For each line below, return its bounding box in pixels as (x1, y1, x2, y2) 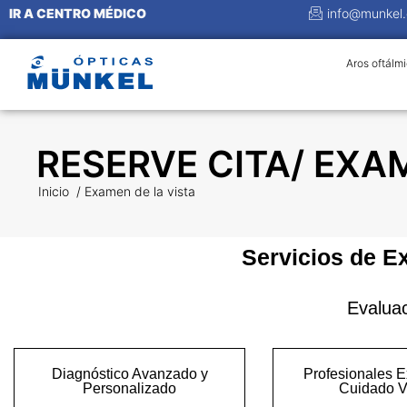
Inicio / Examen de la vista (38, 184, 195, 200)
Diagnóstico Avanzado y (51, 366, 208, 382)
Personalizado (83, 381, 176, 397)
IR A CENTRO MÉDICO (9, 5, 146, 21)
